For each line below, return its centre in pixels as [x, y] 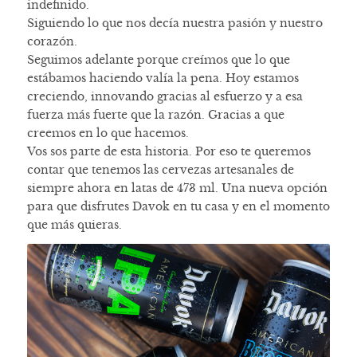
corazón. [52, 42]
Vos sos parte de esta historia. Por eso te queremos [169, 152]
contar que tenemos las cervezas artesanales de [160, 170]
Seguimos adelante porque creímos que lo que [158, 60]
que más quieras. [74, 225]
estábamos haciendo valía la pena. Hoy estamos [163, 78]
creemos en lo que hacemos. [108, 133]
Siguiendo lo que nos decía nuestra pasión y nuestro [175, 24]
